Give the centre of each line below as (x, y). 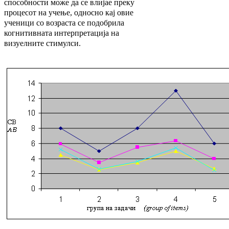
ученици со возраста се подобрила (64, 23)
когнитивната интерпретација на (62, 33)
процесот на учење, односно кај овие (69, 13)
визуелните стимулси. (42, 43)
